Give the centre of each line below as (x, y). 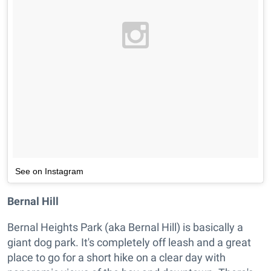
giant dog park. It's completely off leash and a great (129, 243)
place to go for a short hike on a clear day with (116, 258)
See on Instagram (49, 171)
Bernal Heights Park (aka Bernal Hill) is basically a (125, 227)
